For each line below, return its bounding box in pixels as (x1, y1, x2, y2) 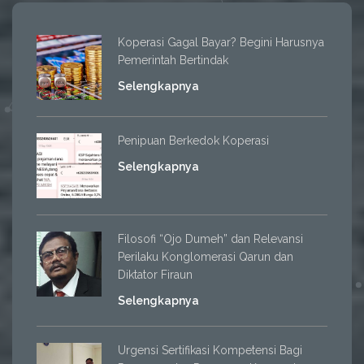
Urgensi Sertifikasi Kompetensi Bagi (118, 344, 302, 357)
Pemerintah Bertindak (118, 54, 228, 67)
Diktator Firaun (118, 268, 193, 282)
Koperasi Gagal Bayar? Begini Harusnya (118, 36, 324, 50)
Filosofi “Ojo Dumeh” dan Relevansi (118, 232, 303, 246)
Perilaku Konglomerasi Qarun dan (118, 250, 293, 264)
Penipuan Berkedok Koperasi (118, 134, 269, 148)
